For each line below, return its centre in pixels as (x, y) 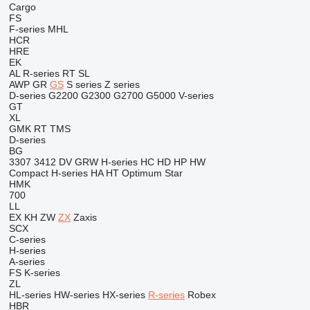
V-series (196, 95)
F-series (27, 29)
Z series (122, 84)
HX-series (124, 295)
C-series (27, 239)
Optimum (142, 173)
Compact (28, 173)
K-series (42, 273)
